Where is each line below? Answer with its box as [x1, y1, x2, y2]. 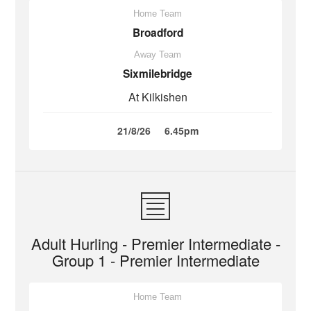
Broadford [132, 25, 183, 40]
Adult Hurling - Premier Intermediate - [31, 233, 280, 254]
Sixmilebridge [123, 66, 192, 81]
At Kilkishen [128, 89, 187, 105]
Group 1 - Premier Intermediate [51, 249, 260, 271]
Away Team [134, 49, 181, 60]
